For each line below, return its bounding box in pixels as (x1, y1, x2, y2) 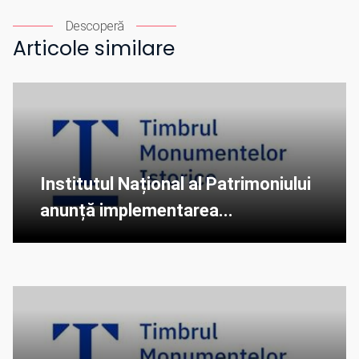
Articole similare (13, 34, 175, 63)
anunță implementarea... (40, 200, 233, 221)
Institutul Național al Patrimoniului (40, 174, 311, 195)
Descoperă (66, 18, 124, 34)
